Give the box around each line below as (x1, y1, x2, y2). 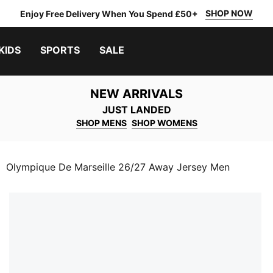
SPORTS (40, 44, 80, 56)
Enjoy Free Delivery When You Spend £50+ (20, 8, 198, 19)
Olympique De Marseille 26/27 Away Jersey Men (6, 161, 230, 173)
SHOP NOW (205, 8, 253, 18)
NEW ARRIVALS (90, 87, 183, 101)
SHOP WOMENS (131, 118, 197, 128)
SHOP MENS (76, 118, 127, 128)
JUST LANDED (102, 104, 171, 116)
